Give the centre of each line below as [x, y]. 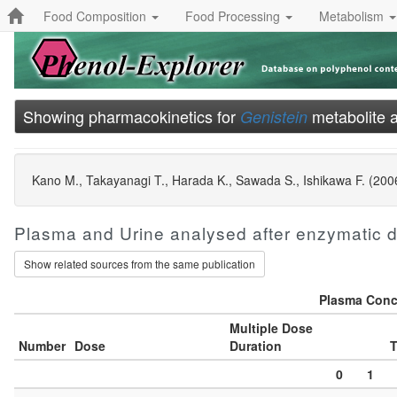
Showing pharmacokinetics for [132, 116]
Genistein [274, 117]
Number [42, 346]
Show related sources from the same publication [140, 264]
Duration [256, 346]
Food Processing [234, 16]
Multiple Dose [271, 328]
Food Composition [97, 16]
